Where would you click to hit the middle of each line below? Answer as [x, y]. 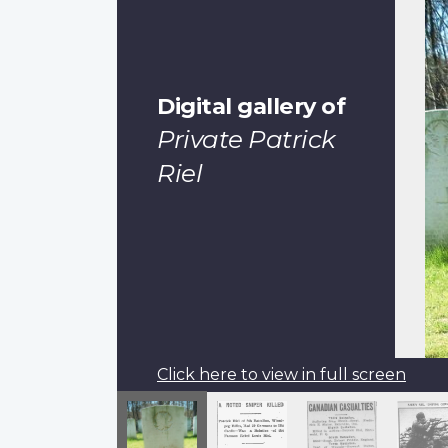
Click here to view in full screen [281, 374]
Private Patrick [246, 138]
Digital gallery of [251, 105]
